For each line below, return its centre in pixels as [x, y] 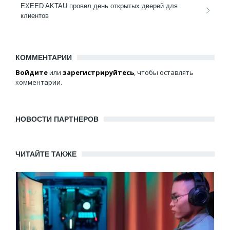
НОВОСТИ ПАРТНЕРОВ [57, 119]
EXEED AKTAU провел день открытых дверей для [99, 6]
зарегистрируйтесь [98, 73]
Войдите [32, 73]
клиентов [35, 16]
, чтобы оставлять [164, 73]
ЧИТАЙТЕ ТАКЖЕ [46, 154]
